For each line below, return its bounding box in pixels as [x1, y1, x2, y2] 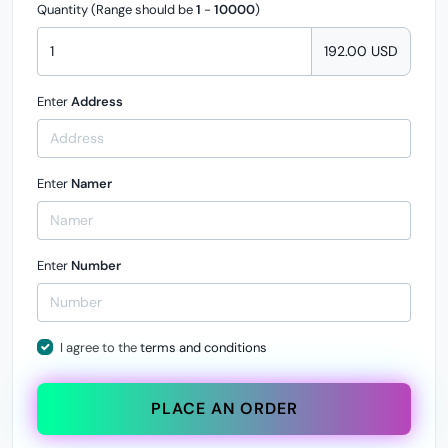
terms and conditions [139, 338, 267, 356]
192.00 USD [324, 41, 398, 60]
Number [71, 256, 121, 274]
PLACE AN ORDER [150, 397, 298, 419]
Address [71, 92, 123, 110]
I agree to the [59, 338, 140, 356]
